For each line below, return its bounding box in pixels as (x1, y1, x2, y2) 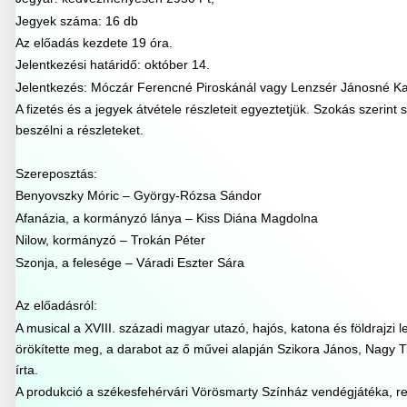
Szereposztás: (15, 166, 97, 182)
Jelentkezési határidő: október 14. (15, 57, 210, 73)
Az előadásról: (15, 298, 97, 313)
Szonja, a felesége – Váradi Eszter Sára (15, 254, 244, 270)
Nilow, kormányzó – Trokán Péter (15, 233, 205, 248)
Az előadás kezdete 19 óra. (15, 35, 173, 51)
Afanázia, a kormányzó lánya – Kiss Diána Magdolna (15, 210, 318, 225)
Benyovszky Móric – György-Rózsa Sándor (15, 188, 262, 203)
